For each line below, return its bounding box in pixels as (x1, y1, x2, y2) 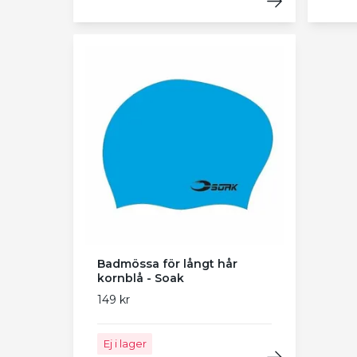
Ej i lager (103, 336, 147, 350)
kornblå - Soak (97, 270, 184, 285)
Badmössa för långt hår (97, 256, 237, 271)
